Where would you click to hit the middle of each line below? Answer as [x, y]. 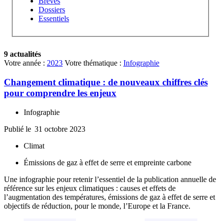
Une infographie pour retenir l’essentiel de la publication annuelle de [110, 179]
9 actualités [22, 54]
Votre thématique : [94, 63]
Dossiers [52, 10]
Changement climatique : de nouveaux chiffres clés [106, 82]
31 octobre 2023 [60, 129]
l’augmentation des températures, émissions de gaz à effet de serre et [110, 197]
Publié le [18, 129]
